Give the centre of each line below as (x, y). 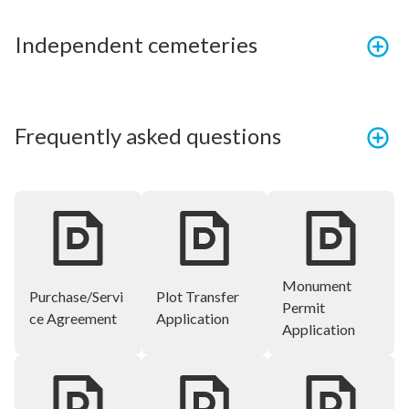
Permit (304, 308)
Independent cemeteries (136, 45)
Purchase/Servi (76, 297)
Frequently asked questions (148, 136)
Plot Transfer (197, 297)
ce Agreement (73, 319)
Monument (317, 286)
